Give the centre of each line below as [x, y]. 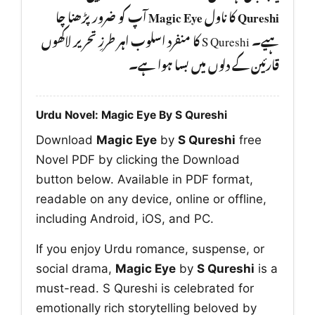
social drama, [76, 269]
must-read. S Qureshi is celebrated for [145, 289]
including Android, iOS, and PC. [125, 218]
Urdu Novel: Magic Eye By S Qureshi [131, 115]
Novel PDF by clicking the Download [138, 159]
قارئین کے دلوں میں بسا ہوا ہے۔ [204, 63]
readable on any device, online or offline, [151, 199]
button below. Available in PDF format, [144, 179]
